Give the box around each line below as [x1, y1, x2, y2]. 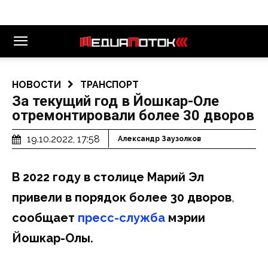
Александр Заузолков [118, 135, 201, 144]
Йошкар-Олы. [12, 230, 93, 245]
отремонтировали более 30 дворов [12, 107, 254, 124]
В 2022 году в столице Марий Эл [12, 169, 204, 184]
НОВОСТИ [12, 79, 61, 90]
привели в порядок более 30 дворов [12, 190, 232, 205]
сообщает [12, 210, 78, 225]
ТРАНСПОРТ [80, 79, 139, 90]
